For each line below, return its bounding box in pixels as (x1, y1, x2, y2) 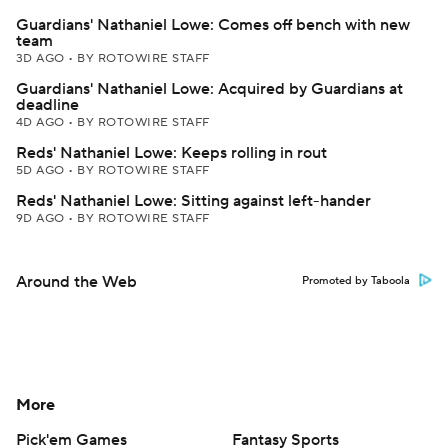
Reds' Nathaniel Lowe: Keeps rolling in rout (16, 143, 327, 163)
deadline (16, 95, 79, 115)
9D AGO (16, 211, 69, 226)
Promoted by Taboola (302, 274, 410, 288)
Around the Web (16, 272, 137, 292)
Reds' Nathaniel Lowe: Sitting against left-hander (16, 191, 371, 211)
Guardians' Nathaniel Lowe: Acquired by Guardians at (16, 79, 403, 99)
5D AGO (16, 163, 69, 178)
